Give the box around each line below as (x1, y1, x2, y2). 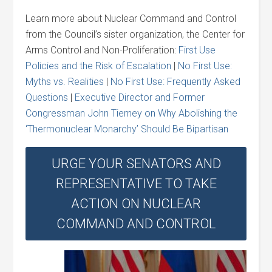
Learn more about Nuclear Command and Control (25, 13, 237, 24)
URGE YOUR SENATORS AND (51, 156, 221, 171)
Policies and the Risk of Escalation (25, 60, 172, 72)
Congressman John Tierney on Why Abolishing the (25, 107, 238, 119)
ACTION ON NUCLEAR (71, 196, 201, 211)
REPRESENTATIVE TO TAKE (55, 176, 217, 191)
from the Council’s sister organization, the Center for (25, 29, 245, 40)
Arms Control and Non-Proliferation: (25, 44, 179, 56)
